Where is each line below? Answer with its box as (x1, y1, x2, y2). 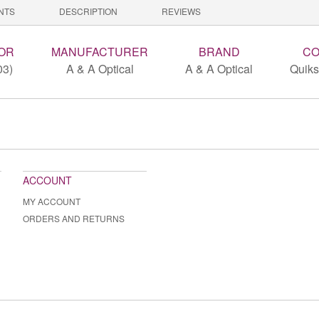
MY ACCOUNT (23, 195, 80, 208)
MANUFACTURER (51, 43, 148, 61)
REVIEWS (162, 5, 201, 18)
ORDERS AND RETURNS (23, 212, 125, 225)
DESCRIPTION (59, 5, 117, 18)
